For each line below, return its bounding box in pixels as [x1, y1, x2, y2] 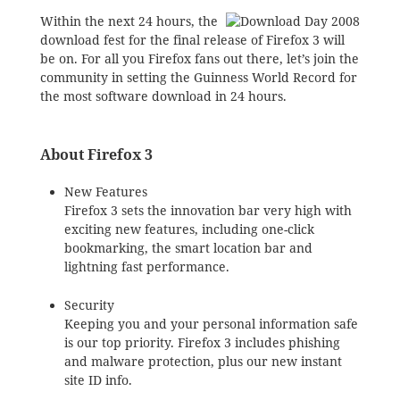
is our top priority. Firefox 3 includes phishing [63, 334, 340, 351]
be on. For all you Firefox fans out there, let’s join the [39, 51, 359, 68]
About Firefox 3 [39, 144, 153, 164]
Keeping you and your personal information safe [63, 315, 358, 332]
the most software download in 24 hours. [39, 88, 287, 105]
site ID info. [63, 371, 132, 388]
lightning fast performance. [63, 259, 229, 276]
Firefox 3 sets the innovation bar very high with [63, 203, 352, 220]
